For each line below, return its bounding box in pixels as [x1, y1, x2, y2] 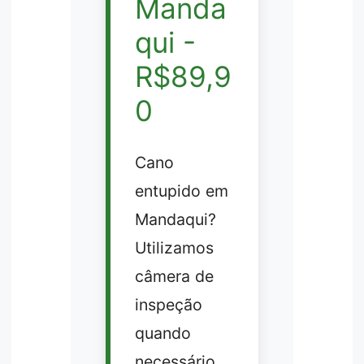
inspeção [134, 294, 202, 314]
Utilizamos [134, 237, 214, 258]
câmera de [134, 266, 214, 286]
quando [134, 323, 191, 343]
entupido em [134, 180, 228, 201]
